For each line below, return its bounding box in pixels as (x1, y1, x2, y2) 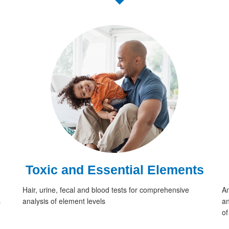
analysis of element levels (22, 196, 105, 207)
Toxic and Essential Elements (25, 163, 204, 177)
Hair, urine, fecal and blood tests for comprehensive (22, 185, 189, 195)
